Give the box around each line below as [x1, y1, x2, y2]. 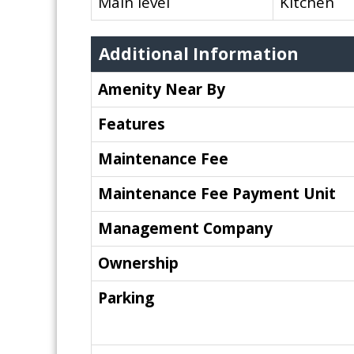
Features [98, 113, 165, 134]
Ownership [98, 252, 179, 273]
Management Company [98, 217, 273, 239]
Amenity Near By [98, 78, 225, 100]
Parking [98, 287, 154, 308]
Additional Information [99, 42, 299, 65]
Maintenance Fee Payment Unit [98, 183, 336, 204]
